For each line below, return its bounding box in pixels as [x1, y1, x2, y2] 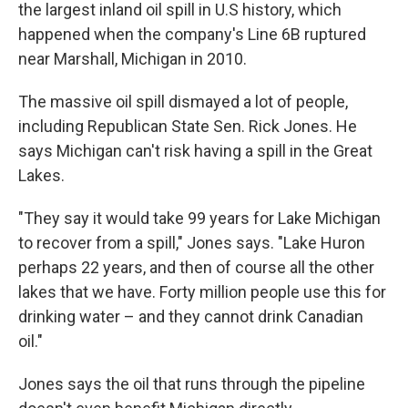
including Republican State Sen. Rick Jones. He [18, 117, 357, 137]
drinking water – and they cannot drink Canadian [18, 307, 363, 327]
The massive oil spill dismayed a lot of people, [18, 92, 348, 112]
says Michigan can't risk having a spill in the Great [18, 141, 372, 161]
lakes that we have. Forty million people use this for [18, 282, 386, 302]
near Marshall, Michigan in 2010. [18, 49, 250, 69]
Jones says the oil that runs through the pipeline [18, 374, 365, 394]
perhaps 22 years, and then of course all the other [18, 258, 374, 278]
